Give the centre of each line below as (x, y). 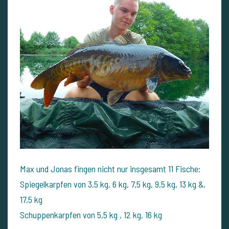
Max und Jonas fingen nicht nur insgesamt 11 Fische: (110, 168)
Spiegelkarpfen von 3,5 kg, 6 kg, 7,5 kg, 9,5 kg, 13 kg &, (113, 184)
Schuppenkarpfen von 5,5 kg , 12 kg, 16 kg (91, 214)
